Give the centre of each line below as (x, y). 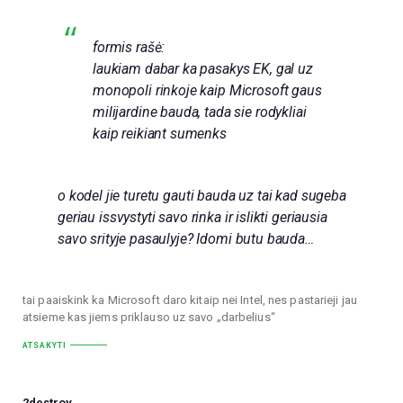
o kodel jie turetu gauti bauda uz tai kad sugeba (202, 196)
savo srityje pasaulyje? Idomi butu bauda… (186, 239)
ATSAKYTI (45, 345)
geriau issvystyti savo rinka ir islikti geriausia (193, 218)
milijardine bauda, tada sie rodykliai (200, 112)
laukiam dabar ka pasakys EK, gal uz (203, 68)
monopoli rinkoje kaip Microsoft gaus (207, 90)
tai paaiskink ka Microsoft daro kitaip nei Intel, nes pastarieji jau (190, 300)
